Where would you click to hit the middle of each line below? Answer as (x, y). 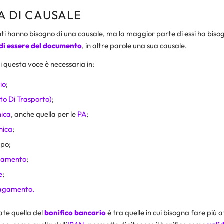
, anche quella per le (44, 114)
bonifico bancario (75, 212)
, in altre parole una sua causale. (135, 46)
